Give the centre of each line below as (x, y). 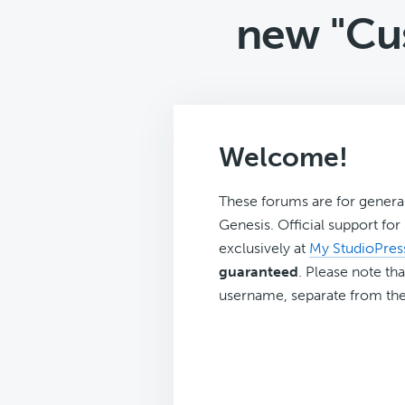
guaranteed (259, 272)
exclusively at (264, 248)
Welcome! (283, 157)
